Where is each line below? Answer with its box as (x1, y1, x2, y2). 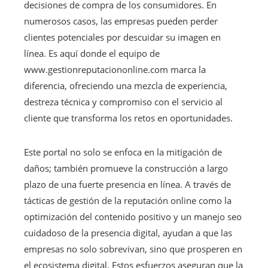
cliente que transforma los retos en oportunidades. (24, 111, 233, 124)
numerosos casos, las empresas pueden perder (24, 14, 218, 27)
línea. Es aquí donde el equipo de (24, 47, 160, 59)
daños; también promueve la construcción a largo (24, 162, 228, 174)
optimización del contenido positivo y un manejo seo (24, 210, 242, 223)
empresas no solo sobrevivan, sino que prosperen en (24, 242, 242, 255)
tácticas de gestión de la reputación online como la (24, 194, 232, 206)
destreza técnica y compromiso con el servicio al (24, 95, 223, 108)
